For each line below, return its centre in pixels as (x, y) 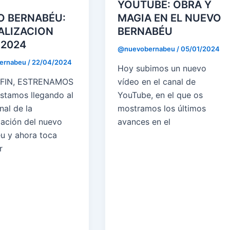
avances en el (144, 121)
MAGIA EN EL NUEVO (170, 18)
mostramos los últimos (162, 108)
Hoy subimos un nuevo (162, 68)
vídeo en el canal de (157, 81)
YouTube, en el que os (160, 95)
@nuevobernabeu (147, 49)
